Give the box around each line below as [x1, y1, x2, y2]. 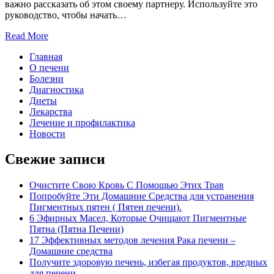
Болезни [29, 73, 64, 84]
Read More [5, 30, 48, 41]
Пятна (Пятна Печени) [29, 224, 124, 235]
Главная [29, 51, 62, 62]
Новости [29, 128, 65, 139]
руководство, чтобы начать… [5, 9, 127, 20]
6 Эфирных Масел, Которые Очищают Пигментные [29, 213, 246, 224]
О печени [29, 62, 69, 73]
